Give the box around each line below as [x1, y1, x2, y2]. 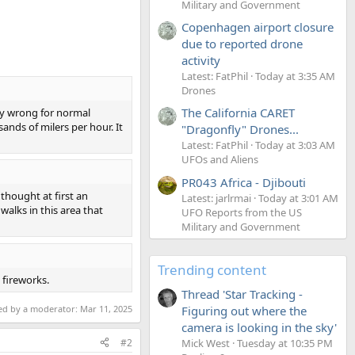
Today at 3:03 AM [255, 138, 335, 153]
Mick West [181, 335, 230, 350]
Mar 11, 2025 [80, 302, 132, 315]
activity [181, 52, 220, 68]
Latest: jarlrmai [181, 190, 251, 205]
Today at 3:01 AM [258, 190, 338, 205]
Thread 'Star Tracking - [181, 285, 303, 302]
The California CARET [181, 105, 295, 121]
